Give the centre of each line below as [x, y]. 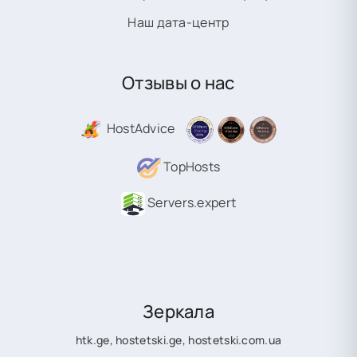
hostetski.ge [149, 340]
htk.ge [92, 340]
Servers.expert [190, 203]
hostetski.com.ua [235, 340]
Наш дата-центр [178, 22]
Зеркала [178, 312]
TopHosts [190, 167]
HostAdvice [139, 129]
